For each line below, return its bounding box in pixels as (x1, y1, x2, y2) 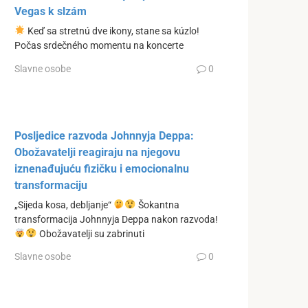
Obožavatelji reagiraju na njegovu (14, 145, 180, 159)
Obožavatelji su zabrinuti (36, 228, 144, 240)
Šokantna (135, 199, 179, 211)
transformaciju (14, 178, 87, 192)
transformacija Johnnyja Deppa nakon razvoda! (14, 213, 218, 225)
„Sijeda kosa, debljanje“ (14, 199, 113, 211)
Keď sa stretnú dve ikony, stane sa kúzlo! (25, 25, 200, 38)
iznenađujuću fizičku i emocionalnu (14, 162, 189, 175)
